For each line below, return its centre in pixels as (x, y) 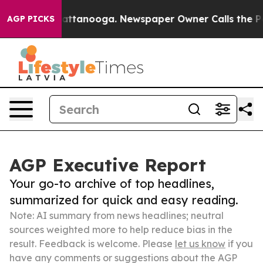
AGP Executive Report (108, 165)
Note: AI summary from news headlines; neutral (117, 215)
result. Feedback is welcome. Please (92, 244)
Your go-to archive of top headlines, (112, 183)
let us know (200, 244)
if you (239, 244)
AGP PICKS (31, 19)
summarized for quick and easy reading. (124, 200)
